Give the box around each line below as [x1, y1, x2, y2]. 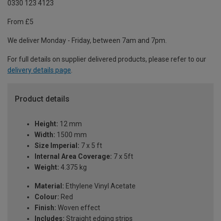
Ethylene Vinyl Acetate [64, 182, 136, 190]
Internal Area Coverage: [35, 152, 112, 161]
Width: [35, 131, 55, 139]
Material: [35, 182, 64, 190]
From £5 [7, 18, 34, 26]
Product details [15, 94, 70, 104]
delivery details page [7, 66, 71, 74]
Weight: [35, 163, 59, 172]
